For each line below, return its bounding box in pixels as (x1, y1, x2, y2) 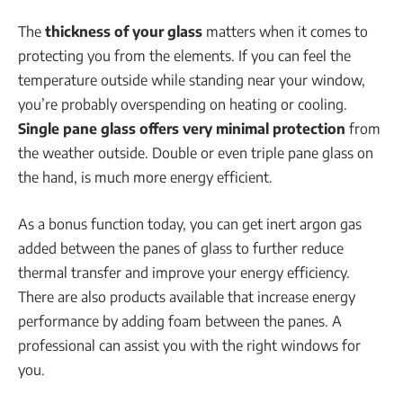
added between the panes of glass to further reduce (18, 238, 344, 257)
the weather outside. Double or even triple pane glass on (18, 144, 373, 163)
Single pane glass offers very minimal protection (18, 120, 345, 139)
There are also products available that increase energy (18, 287, 355, 306)
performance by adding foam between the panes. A (18, 311, 342, 330)
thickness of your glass (41, 22, 202, 41)
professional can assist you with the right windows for (18, 336, 361, 354)
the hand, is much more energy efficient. (18, 168, 273, 187)
